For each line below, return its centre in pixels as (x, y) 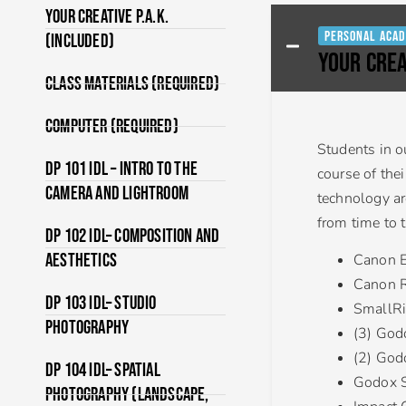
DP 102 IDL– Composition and (133, 236)
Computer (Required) (112, 126)
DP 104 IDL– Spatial (103, 370)
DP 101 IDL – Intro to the (121, 169)
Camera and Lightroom (117, 193)
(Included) (80, 41)
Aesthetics (81, 260)
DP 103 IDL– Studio (101, 303)
